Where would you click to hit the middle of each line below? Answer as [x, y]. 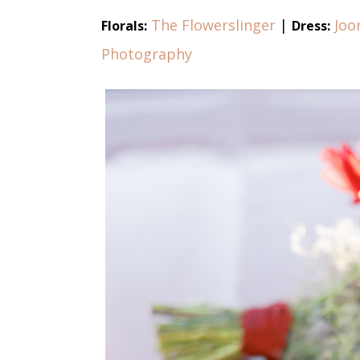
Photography [147, 53]
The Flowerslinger [213, 25]
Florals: [124, 25]
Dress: [311, 25]
